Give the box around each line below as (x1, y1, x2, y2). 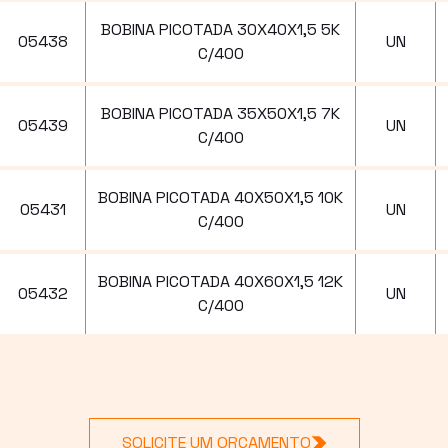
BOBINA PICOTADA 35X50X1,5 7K (101, 102, 340, 124)
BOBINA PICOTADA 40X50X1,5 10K (98, 186, 343, 208)
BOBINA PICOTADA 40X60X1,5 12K (98, 270, 343, 292)
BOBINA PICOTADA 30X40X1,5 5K (101, 18, 340, 40)
